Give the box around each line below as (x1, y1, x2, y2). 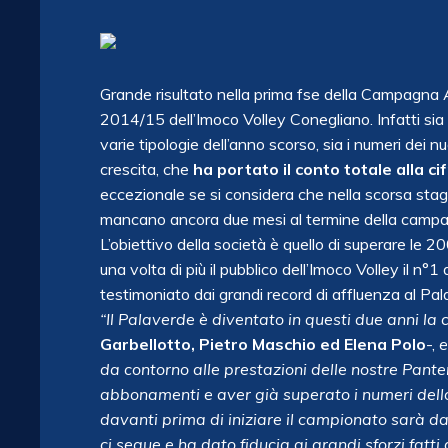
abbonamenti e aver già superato (100, 384, 350, 404)
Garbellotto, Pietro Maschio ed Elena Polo (100, 334, 426, 354)
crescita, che (100, 159, 189, 179)
